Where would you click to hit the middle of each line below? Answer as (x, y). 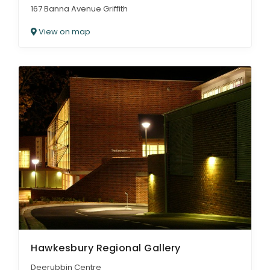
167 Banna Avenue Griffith (79, 9)
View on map (64, 32)
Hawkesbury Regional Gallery (106, 248)
